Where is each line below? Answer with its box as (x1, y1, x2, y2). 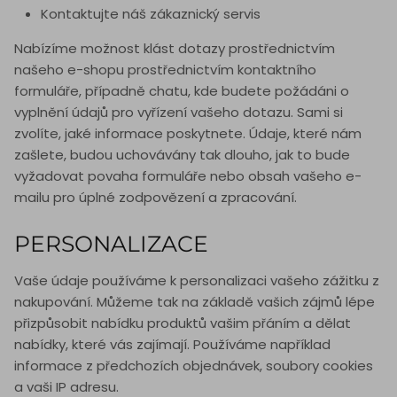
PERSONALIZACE (14, 230, 208, 258)
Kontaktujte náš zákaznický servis (41, 4, 261, 24)
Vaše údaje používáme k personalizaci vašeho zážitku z (14, 271, 379, 291)
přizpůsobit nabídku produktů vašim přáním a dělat (14, 314, 351, 333)
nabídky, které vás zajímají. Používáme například (14, 335, 331, 354)
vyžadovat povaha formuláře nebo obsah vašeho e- (14, 167, 362, 186)
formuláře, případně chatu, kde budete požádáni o (14, 82, 349, 101)
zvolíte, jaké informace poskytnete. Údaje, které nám (14, 124, 362, 144)
